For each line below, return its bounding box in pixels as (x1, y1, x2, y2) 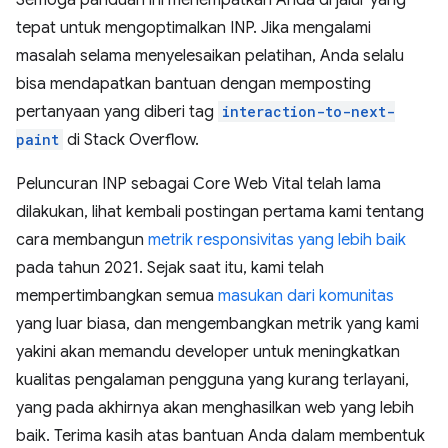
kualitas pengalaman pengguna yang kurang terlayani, (16, 369, 409, 390)
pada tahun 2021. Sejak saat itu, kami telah (16, 257, 324, 278)
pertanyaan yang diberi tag (16, 101, 218, 122)
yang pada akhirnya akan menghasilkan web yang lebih (16, 397, 414, 418)
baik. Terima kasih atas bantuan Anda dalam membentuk (16, 425, 425, 446)
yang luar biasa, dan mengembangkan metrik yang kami (16, 313, 419, 334)
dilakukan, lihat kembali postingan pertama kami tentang (16, 201, 424, 222)
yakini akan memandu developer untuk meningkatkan (16, 341, 400, 362)
